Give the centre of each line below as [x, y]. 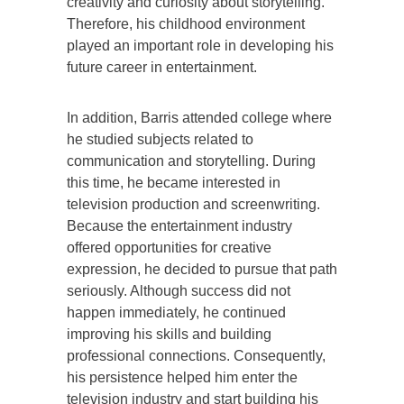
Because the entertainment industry [179, 225]
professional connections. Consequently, [196, 355]
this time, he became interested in [174, 182]
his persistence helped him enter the [182, 377]
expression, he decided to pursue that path [202, 269]
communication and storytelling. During [191, 161]
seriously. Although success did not [179, 290]
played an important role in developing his [200, 45]
